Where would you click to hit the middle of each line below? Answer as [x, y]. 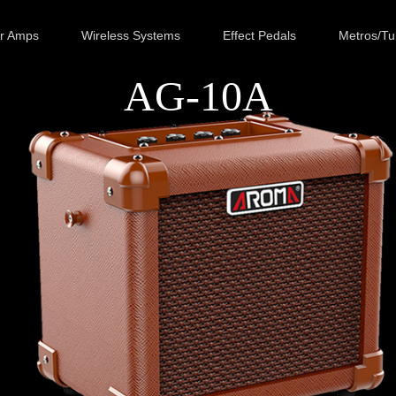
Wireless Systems [131, 35]
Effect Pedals [260, 35]
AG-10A [198, 96]
